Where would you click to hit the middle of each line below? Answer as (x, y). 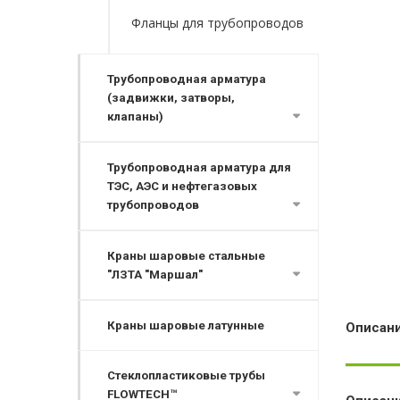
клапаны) (135, 117)
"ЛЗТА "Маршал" (155, 275)
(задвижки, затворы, (171, 98)
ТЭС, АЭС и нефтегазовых (182, 186)
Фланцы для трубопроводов (217, 23)
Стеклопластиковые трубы (186, 375)
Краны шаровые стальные (186, 256)
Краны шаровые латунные (186, 325)
